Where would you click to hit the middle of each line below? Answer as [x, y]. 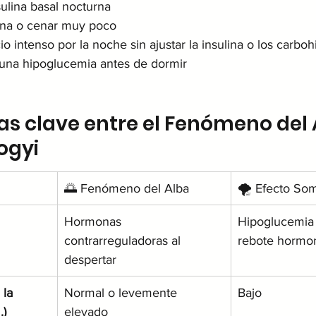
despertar [90, 259]
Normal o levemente [122, 292]
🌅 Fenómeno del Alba [127, 188]
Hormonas [95, 221]
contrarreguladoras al [124, 240]
